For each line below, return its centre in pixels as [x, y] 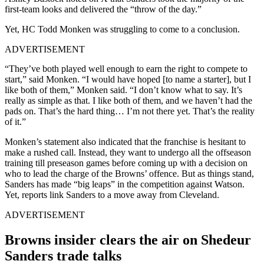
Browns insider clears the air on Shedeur [128, 240]
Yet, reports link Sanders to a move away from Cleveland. [112, 194]
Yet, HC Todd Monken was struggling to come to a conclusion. [122, 29]
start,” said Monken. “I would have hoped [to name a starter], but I [128, 79]
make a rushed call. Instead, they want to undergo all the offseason [128, 152]
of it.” [15, 121]
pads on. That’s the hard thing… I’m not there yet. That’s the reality [130, 111]
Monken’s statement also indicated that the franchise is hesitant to [125, 141]
